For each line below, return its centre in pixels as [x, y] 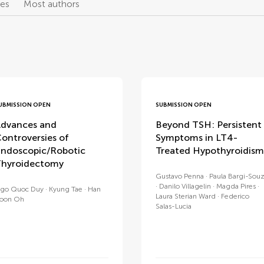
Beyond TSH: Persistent [208, 125]
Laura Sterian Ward [185, 196]
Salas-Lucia [173, 206]
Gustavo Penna [179, 176]
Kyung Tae [65, 189]
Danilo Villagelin [185, 186]
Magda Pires [236, 186]
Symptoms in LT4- [196, 138]
